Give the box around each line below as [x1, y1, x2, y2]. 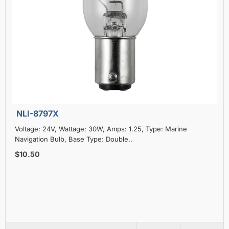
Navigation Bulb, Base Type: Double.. [14, 134, 132, 143]
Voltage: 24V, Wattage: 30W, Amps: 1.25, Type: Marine [14, 124, 187, 133]
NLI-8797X [16, 108, 59, 119]
